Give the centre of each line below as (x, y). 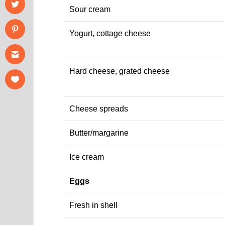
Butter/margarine (99, 133)
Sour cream (90, 9)
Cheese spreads (99, 108)
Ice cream (87, 157)
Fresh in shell (94, 205)
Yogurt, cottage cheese (110, 33)
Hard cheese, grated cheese (120, 71)
